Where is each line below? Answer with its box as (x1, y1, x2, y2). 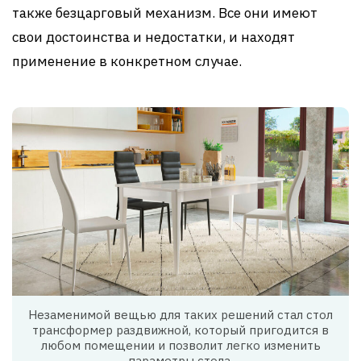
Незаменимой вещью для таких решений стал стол (28, 307, 333, 323)
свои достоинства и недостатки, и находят (12, 27, 295, 46)
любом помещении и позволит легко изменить (40, 338, 321, 354)
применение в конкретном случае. (12, 52, 242, 70)
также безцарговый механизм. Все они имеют (12, 3, 317, 22)
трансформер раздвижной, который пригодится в (32, 322, 329, 338)
